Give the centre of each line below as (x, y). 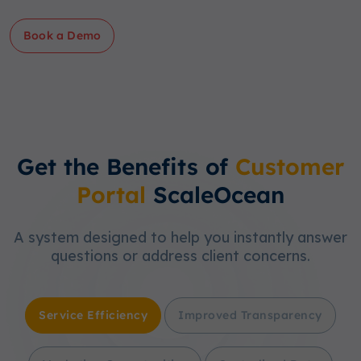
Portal (111, 195)
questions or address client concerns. (180, 256)
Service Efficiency (93, 315)
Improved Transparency (250, 315)
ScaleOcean (215, 195)
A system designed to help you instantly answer (180, 238)
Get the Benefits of (126, 167)
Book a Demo (62, 36)
